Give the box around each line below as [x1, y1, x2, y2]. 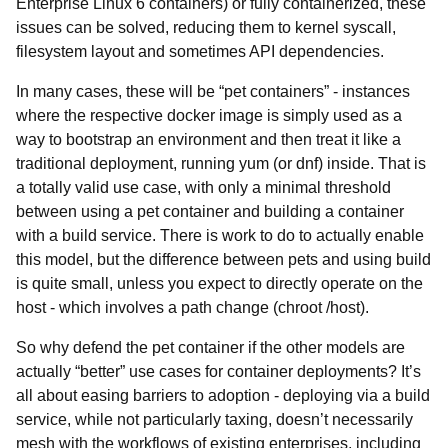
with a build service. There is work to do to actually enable [16, 227, 424, 244]
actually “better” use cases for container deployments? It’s [16, 363, 421, 380]
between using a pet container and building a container [16, 203, 404, 220]
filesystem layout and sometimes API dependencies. [16, 43, 384, 60]
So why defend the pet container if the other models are [16, 339, 405, 356]
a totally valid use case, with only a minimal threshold [16, 179, 391, 196]
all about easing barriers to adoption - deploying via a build [16, 387, 430, 404]
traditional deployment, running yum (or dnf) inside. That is [16, 155, 426, 172]
